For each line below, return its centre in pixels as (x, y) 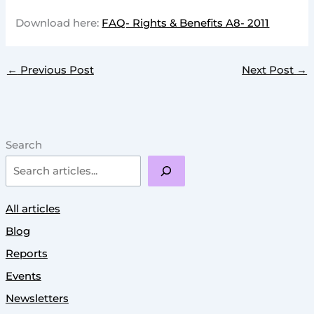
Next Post (269, 70)
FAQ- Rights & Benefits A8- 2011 (186, 23)
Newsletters (37, 298)
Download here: (59, 23)
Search (23, 145)
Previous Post (55, 70)
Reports (26, 253)
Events (23, 276)
